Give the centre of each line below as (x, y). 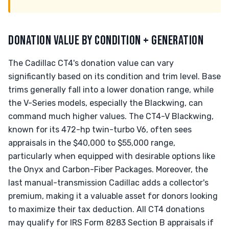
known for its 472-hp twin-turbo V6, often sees (100, 130)
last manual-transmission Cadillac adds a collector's (108, 183)
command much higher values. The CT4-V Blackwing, (111, 116)
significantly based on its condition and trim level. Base (114, 76)
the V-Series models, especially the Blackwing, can (106, 103)
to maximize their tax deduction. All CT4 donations (106, 209)
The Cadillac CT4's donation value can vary (91, 63)
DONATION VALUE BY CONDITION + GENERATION (106, 41)
